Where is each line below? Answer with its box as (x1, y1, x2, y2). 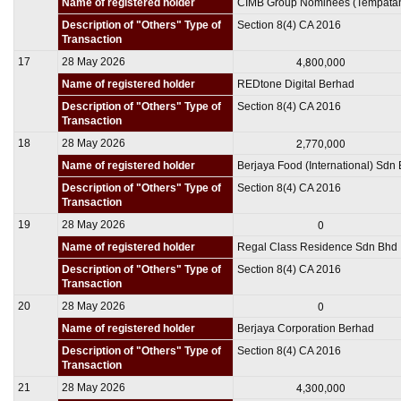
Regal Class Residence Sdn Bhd (237, 240, 397, 253)
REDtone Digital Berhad (237, 77, 354, 90)
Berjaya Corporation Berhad (237, 321, 374, 335)
